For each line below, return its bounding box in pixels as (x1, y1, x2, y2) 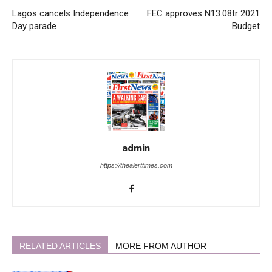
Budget (232, 21, 260, 32)
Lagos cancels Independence (12, 8, 129, 19)
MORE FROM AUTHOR (115, 241, 206, 251)
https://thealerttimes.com (100, 161, 172, 169)
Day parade (12, 21, 56, 32)
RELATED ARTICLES (19, 241, 101, 251)
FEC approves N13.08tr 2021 (147, 8, 260, 19)
